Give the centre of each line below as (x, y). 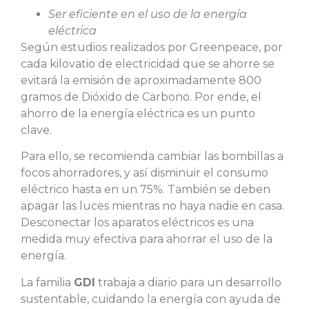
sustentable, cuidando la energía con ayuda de (151, 299)
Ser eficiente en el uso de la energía (148, 14)
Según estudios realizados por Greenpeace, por (152, 47)
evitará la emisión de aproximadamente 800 (141, 80)
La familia (47, 282)
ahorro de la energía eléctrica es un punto (138, 113)
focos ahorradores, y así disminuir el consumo (144, 173)
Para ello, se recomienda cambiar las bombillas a (152, 157)
